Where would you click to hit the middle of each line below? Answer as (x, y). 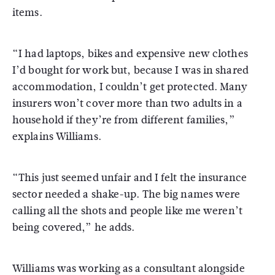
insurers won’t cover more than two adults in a (127, 103)
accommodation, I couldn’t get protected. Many (130, 87)
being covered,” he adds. (74, 227)
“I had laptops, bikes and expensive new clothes (130, 54)
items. (27, 13)
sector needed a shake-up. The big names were (126, 194)
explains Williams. (57, 137)
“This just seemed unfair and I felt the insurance (130, 178)
